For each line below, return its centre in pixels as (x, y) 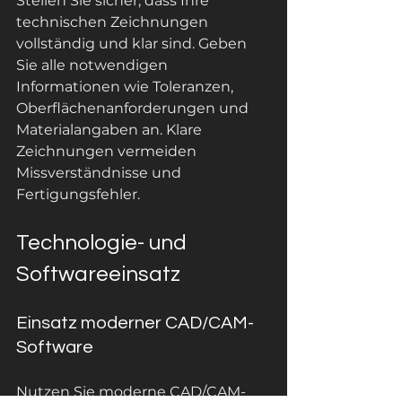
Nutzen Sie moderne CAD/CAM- (131, 392)
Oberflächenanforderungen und (134, 108)
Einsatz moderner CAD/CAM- (135, 323)
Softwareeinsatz (98, 274)
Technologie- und (104, 243)
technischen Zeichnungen (114, 22)
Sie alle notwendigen (94, 65)
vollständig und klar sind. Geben (133, 44)
